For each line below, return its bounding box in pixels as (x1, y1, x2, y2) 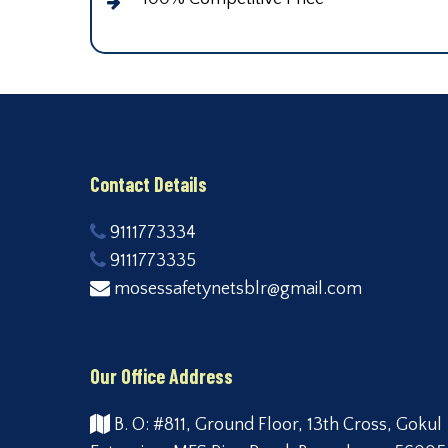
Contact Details (90, 172, 207, 197)
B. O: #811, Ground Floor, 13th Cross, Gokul (110, 415, 442, 436)
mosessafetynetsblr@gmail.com (110, 279, 362, 300)
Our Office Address (90, 364, 233, 389)
